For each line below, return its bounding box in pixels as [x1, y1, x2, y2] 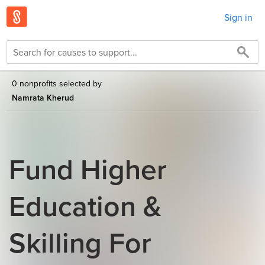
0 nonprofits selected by [12, 77, 102, 89]
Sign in [224, 10, 253, 24]
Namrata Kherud [12, 92, 74, 104]
